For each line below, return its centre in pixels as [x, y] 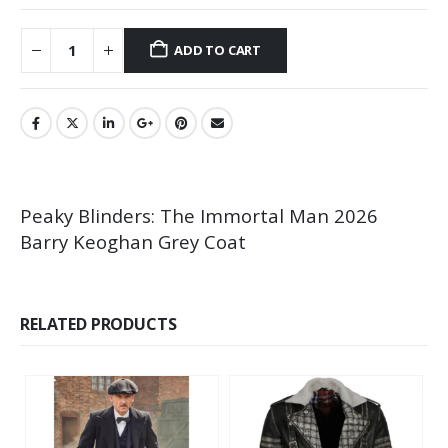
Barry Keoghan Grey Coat [133, 241]
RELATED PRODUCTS [98, 323]
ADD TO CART [218, 50]
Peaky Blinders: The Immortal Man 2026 [199, 215]
